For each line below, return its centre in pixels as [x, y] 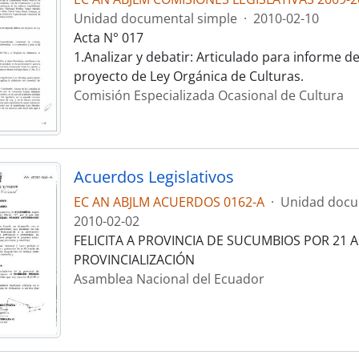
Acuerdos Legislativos [153, 177]
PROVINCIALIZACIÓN [134, 260]
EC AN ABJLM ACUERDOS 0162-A [169, 202]
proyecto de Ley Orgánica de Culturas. [188, 76]
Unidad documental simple [155, 18]
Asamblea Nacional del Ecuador [169, 279]
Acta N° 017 [108, 38]
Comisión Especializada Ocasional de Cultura [208, 95]
